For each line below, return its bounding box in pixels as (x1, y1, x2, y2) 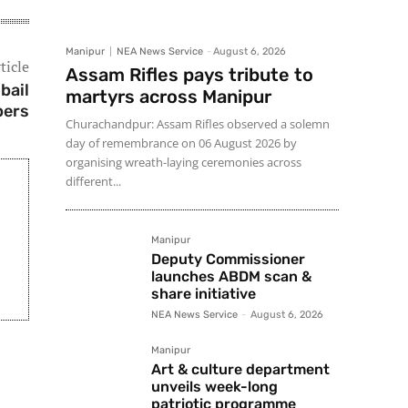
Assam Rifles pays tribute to (66, 64, 313, 87)
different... (66, 173, 121, 190)
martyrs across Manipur (66, 86, 271, 108)
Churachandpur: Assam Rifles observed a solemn (66, 116, 330, 133)
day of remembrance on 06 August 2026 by (66, 135, 297, 152)
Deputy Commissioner (151, 250, 305, 269)
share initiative (151, 285, 256, 303)
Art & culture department (151, 361, 330, 379)
